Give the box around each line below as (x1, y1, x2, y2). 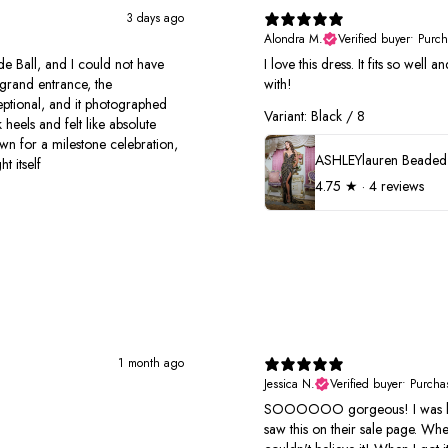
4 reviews (369, 175, 424, 196)
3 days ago (126, 9, 184, 27)
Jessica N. (264, 375, 315, 394)
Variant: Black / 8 (264, 106, 365, 126)
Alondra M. (264, 30, 323, 48)
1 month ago (118, 354, 184, 373)
